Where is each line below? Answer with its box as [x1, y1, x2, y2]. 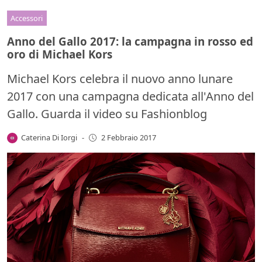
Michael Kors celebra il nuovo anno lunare [7, 70, 233, 87]
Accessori [11, 12, 43, 23]
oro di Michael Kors [7, 46, 112, 61]
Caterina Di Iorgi [21, 132, 78, 143]
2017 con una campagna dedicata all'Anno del [7, 88, 254, 104]
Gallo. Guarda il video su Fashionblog [7, 105, 207, 122]
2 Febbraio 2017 [101, 132, 156, 143]
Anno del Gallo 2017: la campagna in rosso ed [7, 33, 253, 49]
